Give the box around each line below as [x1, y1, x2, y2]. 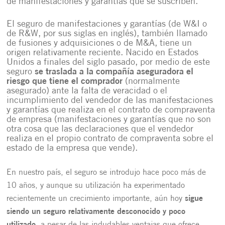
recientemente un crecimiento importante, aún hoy [7, 195, 185, 203]
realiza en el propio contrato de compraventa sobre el [7, 134, 214, 144]
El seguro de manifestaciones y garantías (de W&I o [7, 20, 207, 29]
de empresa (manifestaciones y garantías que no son [7, 115, 211, 125]
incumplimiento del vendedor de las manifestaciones [7, 96, 213, 105]
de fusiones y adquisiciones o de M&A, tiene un [7, 39, 192, 48]
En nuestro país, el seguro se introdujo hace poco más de [7, 169, 206, 177]
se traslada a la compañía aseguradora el [35, 67, 194, 77]
